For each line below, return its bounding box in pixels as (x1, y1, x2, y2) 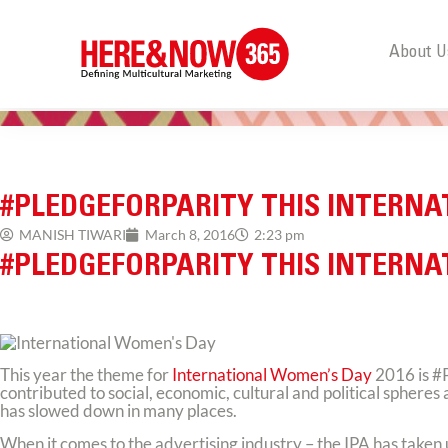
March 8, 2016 (145, 226, 235, 244)
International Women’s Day (172, 364, 372, 386)
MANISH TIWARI (19, 226, 126, 244)
